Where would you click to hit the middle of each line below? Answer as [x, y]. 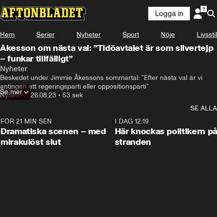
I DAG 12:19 [132, 121]
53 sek [73, 95]
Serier [46, 35]
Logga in [169, 14]
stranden [133, 142]
